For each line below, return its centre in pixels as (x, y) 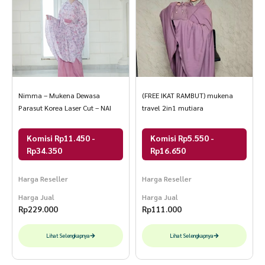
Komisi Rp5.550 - (182, 138)
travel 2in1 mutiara (173, 107)
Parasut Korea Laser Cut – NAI (65, 107)
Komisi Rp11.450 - (61, 138)
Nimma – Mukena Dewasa (59, 95)
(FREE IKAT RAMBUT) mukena (188, 95)
